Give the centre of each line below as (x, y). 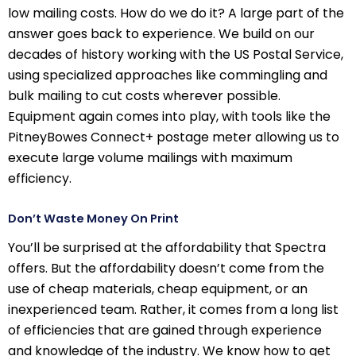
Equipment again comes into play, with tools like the (169, 117)
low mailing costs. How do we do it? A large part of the (176, 14)
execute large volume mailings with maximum (150, 158)
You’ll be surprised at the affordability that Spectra (167, 248)
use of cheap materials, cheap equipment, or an (158, 289)
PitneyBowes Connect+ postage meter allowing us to (174, 137)
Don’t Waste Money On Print (93, 219)
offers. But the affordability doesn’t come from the (166, 269)
